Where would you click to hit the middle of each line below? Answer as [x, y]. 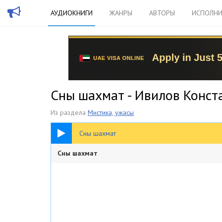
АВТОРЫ [162, 13]
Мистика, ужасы [111, 112]
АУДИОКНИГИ [72, 13]
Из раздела [69, 112]
